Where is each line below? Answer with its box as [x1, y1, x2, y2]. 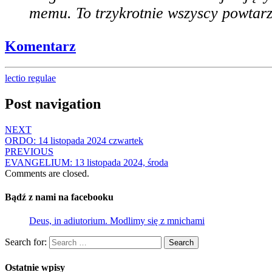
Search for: [5, 237, 47, 248]
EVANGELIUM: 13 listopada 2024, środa [5, 157, 168, 168]
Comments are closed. [5, 168, 89, 178]
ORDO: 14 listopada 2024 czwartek [5, 135, 143, 146]
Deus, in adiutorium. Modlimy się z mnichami [29, 216, 205, 226]
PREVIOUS [5, 146, 53, 157]
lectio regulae [5, 73, 56, 84]
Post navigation [5, 95, 101, 112]
